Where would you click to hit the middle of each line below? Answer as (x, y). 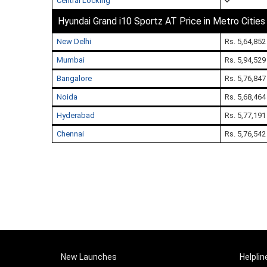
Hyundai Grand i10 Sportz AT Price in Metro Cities (162, 21)
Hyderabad (76, 115)
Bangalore (74, 78)
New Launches (89, 257)
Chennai (70, 134)
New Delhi (74, 41)
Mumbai (71, 60)
